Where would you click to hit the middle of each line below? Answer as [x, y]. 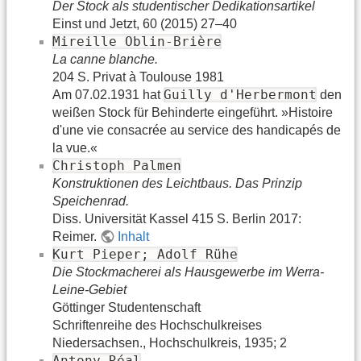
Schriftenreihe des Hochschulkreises [157, 325]
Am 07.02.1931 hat [108, 94]
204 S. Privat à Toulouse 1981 [138, 77]
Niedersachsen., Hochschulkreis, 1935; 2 [170, 342]
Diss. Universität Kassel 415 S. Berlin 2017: [177, 218]
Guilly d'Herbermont [240, 94]
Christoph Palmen [117, 165]
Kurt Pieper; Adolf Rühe [145, 254]
